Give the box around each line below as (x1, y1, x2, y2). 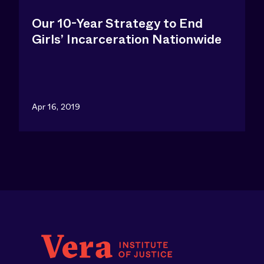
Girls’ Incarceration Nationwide (32, 30, 222, 48)
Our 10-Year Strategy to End (32, 14, 203, 32)
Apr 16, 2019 (32, 100, 80, 113)
